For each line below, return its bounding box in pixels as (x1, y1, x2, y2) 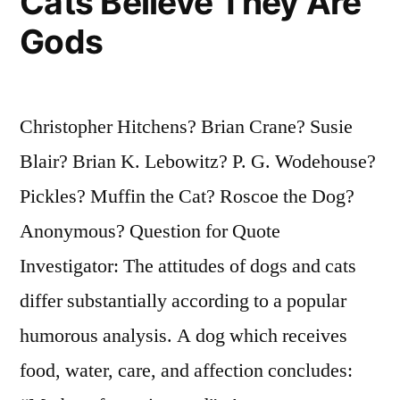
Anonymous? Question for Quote (20, 218, 280, 244)
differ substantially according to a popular (20, 287, 346, 313)
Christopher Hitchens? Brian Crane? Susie (20, 113, 353, 139)
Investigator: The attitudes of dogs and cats (20, 253, 356, 279)
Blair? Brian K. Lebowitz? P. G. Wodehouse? (20, 148, 376, 174)
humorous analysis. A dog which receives (20, 322, 347, 348)
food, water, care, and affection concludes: (20, 357, 353, 383)
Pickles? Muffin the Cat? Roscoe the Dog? (20, 183, 354, 209)
